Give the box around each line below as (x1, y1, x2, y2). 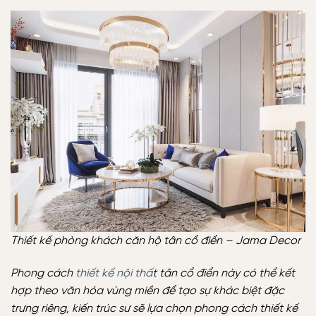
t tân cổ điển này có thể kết (152, 267, 295, 279)
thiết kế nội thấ (75, 267, 152, 279)
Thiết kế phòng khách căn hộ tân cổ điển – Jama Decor (11, 234, 300, 247)
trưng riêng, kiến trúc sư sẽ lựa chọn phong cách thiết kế (11, 302, 298, 315)
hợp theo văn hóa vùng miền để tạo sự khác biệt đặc (11, 284, 284, 297)
